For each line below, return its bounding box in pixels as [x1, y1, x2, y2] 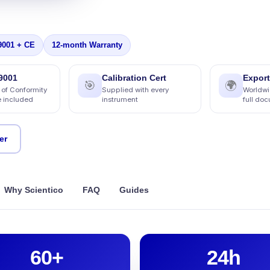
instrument [101, 95, 138, 104]
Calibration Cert [101, 73, 166, 83]
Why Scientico [4, 185, 63, 195]
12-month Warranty [52, 40, 122, 49]
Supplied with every [101, 85, 169, 94]
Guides [119, 185, 149, 195]
